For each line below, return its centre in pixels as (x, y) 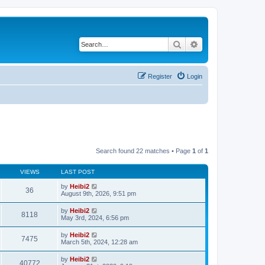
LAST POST (78, 172)
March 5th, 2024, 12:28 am (99, 242)
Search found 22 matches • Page (144, 151)
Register (160, 76)
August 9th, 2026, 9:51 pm (98, 193)
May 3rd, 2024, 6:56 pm (95, 218)
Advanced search (230, 44)
